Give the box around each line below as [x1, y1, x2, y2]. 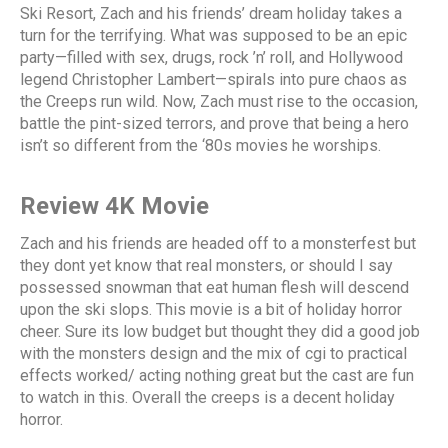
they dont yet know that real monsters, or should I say [20, 255, 393, 275]
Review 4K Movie [20, 191, 209, 220]
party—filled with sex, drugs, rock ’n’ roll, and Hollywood [20, 47, 403, 67]
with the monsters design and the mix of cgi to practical [20, 343, 407, 363]
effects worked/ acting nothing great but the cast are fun [20, 365, 414, 385]
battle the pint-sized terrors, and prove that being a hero [20, 113, 409, 133]
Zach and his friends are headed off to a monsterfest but [20, 233, 416, 253]
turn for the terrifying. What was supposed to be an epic [20, 25, 407, 45]
